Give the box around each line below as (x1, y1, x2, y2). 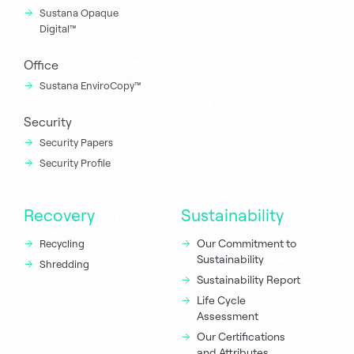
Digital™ (40, 21, 77, 35)
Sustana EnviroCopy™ (40, 78, 141, 92)
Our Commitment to (197, 235, 296, 250)
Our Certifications (197, 329, 285, 344)
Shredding (40, 257, 89, 270)
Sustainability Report (197, 272, 300, 287)
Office (24, 56, 58, 73)
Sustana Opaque (40, 6, 119, 19)
